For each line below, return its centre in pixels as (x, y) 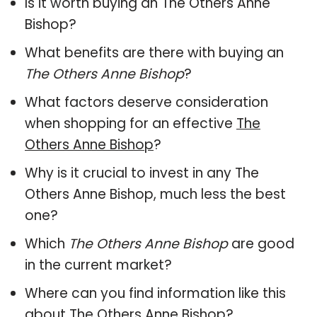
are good (261, 243)
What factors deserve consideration (146, 102)
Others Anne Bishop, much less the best (155, 194)
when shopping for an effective (131, 123)
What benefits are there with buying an (154, 52)
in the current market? (98, 265)
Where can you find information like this (155, 293)
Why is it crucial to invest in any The (142, 173)
